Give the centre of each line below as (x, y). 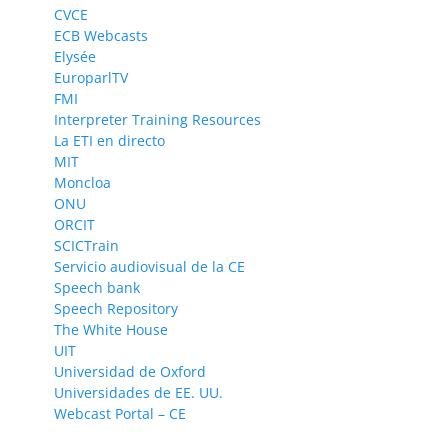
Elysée (75, 56)
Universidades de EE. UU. (138, 392)
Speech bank (97, 287)
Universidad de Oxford (130, 371)
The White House (111, 329)
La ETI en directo (109, 140)
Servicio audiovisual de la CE (149, 266)
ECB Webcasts (101, 35)
